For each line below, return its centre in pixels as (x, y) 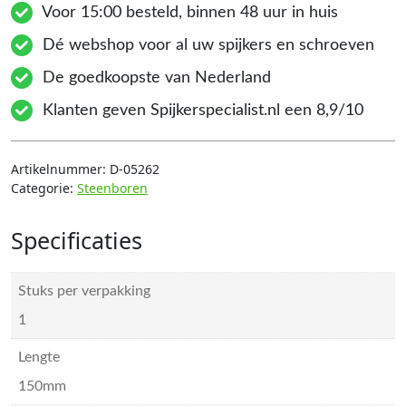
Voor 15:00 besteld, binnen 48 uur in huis (188, 13)
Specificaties (77, 241)
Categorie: (44, 188)
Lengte (39, 358)
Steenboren (112, 188)
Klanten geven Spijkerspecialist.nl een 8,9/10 (201, 111)
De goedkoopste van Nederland (155, 78)
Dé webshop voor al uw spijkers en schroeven (206, 46)
